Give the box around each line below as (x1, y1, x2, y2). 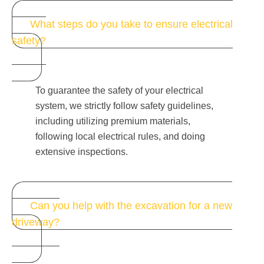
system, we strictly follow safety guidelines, (35, 100, 213, 111)
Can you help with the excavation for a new (30, 200, 232, 212)
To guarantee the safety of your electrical (35, 85, 203, 95)
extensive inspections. (35, 146, 128, 157)
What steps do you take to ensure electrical (30, 18, 233, 30)
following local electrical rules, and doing (35, 131, 205, 141)
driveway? (12, 216, 60, 229)
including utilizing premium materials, (35, 115, 190, 126)
